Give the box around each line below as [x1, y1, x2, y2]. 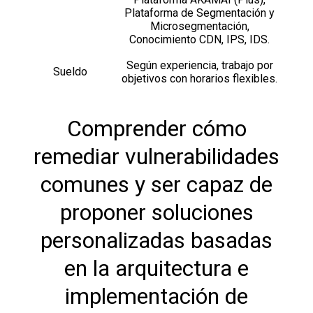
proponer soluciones [59, 198, 254, 226]
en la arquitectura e [64, 254, 249, 282]
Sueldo [53, 64, 87, 78]
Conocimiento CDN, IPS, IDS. [129, 32, 270, 46]
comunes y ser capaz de [41, 170, 272, 198]
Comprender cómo [66, 115, 247, 142]
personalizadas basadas [41, 226, 272, 254]
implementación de [65, 282, 248, 310]
